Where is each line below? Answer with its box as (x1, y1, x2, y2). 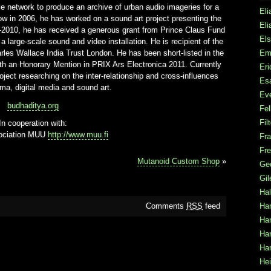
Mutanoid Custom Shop (137, 157, 220, 166)
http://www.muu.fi (47, 129, 108, 139)
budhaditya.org (7, 100, 59, 110)
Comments (146, 201, 186, 211)
